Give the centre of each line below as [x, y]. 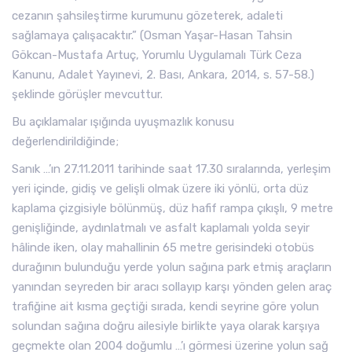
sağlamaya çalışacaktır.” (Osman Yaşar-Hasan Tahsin [152, 35]
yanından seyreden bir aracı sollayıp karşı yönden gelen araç [172, 287]
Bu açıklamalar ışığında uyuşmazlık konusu [123, 122]
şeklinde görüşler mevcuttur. [87, 94]
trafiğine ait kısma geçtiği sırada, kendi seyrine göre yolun [165, 306]
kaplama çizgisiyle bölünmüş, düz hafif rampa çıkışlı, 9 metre [172, 208]
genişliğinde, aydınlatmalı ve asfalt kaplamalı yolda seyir [161, 228]
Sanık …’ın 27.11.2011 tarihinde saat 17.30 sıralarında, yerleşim [171, 169]
